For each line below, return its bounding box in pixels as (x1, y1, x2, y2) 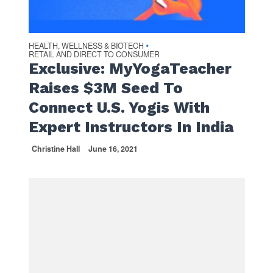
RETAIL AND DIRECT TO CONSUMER (28, 48, 160, 60)
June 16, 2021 (88, 143, 138, 154)
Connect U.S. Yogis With (28, 98, 210, 116)
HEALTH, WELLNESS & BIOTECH (28, 40, 144, 51)
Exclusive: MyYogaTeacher (28, 59, 232, 77)
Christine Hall (31, 143, 80, 154)
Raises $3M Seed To (28, 79, 183, 97)
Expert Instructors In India (28, 118, 233, 136)
